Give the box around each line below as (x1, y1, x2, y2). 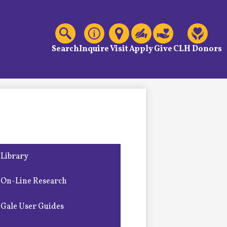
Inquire (79, 44, 109, 55)
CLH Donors (173, 44, 222, 55)
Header (51, 23, 79, 34)
